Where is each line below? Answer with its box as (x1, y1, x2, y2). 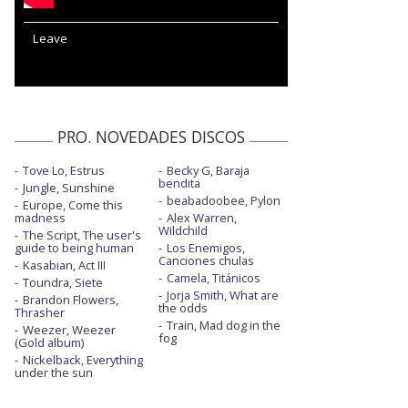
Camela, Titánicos (166, 269, 260, 286)
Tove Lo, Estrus (23, 161, 105, 178)
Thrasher (15, 303, 65, 321)
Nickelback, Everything (23, 351, 143, 368)
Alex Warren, (166, 209, 237, 226)
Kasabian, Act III (23, 256, 106, 273)
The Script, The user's (23, 226, 141, 243)
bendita (158, 174, 200, 191)
